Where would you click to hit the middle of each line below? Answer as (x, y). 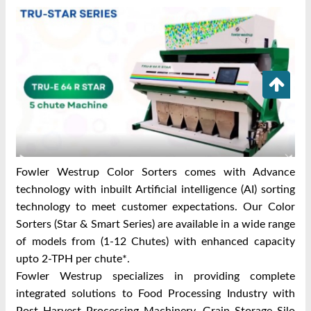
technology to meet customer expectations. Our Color (155, 207)
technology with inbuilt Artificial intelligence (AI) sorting (155, 190)
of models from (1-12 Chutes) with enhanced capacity (155, 242)
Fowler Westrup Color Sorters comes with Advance (155, 173)
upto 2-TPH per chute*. (73, 259)
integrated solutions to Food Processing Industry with (155, 294)
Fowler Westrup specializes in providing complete (155, 277)
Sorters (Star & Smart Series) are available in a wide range (155, 225)
